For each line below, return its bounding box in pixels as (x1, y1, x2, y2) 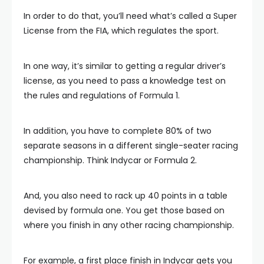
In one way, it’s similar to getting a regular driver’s (24, 60, 226, 72)
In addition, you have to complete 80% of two (24, 124, 212, 137)
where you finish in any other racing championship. (24, 219, 234, 231)
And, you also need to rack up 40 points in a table (24, 189, 227, 202)
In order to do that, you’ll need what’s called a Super (24, 9, 237, 22)
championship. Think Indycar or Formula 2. (24, 154, 197, 166)
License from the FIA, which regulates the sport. (24, 24, 219, 37)
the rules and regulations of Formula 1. (24, 89, 180, 101)
